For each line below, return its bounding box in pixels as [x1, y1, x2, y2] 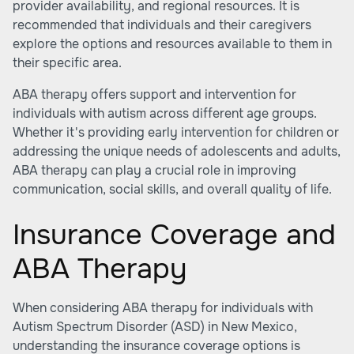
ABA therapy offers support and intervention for [13, 86, 296, 103]
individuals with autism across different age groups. [13, 105, 317, 122]
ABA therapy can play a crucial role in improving [13, 162, 296, 179]
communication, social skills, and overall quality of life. [13, 181, 332, 198]
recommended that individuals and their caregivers [13, 17, 311, 33]
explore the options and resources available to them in [13, 36, 332, 52]
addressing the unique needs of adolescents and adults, [13, 143, 341, 160]
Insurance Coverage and [13, 217, 336, 253]
